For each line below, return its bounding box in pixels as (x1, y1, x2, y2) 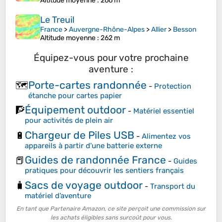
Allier (151, 25, 166, 34)
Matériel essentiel (133, 107, 194, 116)
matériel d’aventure (25, 191, 91, 200)
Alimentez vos (142, 131, 191, 141)
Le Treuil (40, 14, 74, 26)
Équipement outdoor (25, 104, 126, 116)
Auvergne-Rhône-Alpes (69, 25, 145, 34)
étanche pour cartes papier (28, 91, 122, 100)
